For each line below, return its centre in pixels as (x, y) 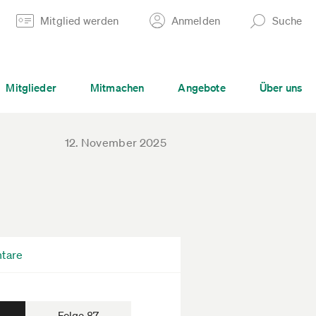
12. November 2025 (115, 142)
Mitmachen (117, 87)
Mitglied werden (80, 20)
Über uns (280, 87)
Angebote (202, 87)
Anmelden (196, 20)
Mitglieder (31, 87)
